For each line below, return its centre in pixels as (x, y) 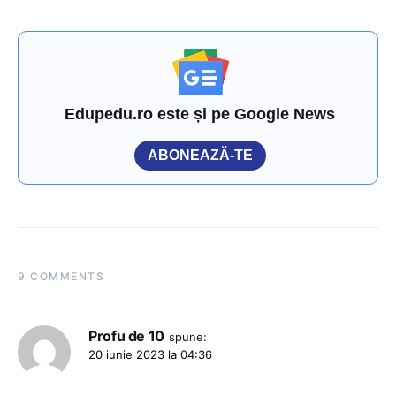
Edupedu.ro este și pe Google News (200, 114)
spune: (188, 337)
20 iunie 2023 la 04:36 (150, 355)
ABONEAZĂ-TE (200, 156)
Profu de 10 (127, 336)
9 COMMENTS (61, 277)
